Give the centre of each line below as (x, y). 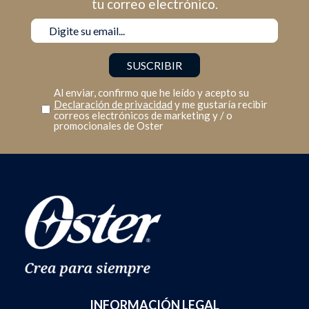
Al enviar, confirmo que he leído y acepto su (151, 92)
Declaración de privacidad (113, 104)
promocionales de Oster (109, 125)
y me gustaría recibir (220, 104)
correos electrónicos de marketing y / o (143, 115)
